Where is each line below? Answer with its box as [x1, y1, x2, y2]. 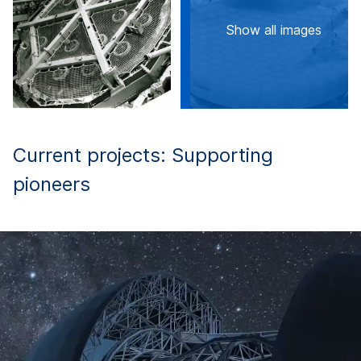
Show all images [226, 21, 322, 38]
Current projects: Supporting [13, 143, 273, 167]
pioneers [13, 172, 90, 196]
